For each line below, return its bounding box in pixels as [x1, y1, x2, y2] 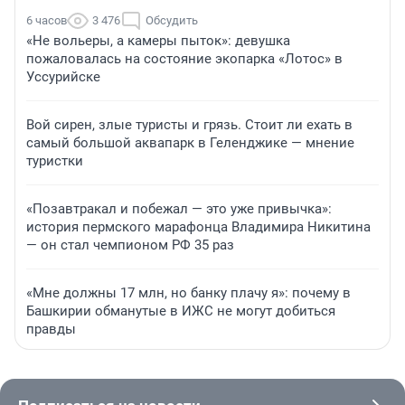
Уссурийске [26, 69, 100, 86]
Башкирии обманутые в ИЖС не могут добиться [26, 303, 335, 320]
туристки [26, 153, 83, 170]
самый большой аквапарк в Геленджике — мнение [26, 135, 354, 152]
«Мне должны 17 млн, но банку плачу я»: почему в [26, 285, 351, 302]
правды [26, 321, 76, 338]
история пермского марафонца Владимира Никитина [26, 219, 371, 236]
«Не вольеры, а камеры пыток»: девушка [26, 33, 290, 50]
